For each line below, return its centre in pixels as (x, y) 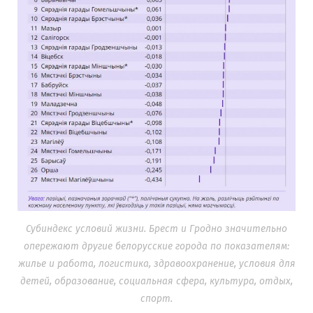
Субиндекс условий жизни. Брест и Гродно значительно (156, 229)
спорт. (156, 299)
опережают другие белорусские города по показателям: (156, 247)
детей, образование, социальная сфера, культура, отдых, (156, 282)
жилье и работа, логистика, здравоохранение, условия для (156, 264)
